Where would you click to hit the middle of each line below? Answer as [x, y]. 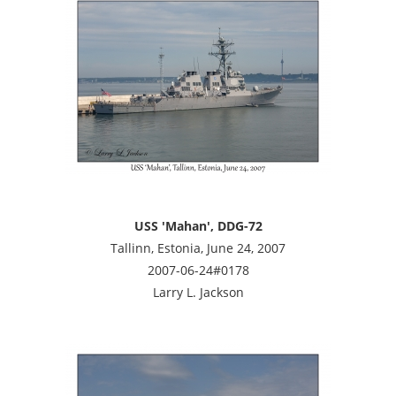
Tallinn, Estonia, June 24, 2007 [198, 247]
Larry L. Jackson [198, 292]
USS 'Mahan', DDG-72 [198, 225]
